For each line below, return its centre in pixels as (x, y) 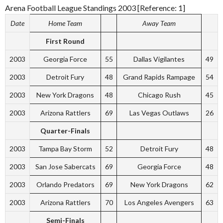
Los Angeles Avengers (159, 202)
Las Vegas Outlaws (159, 112)
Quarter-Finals (65, 130)
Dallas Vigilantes (159, 59)
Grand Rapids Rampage (159, 77)
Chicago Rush (159, 95)
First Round (65, 41)
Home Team (65, 23)
